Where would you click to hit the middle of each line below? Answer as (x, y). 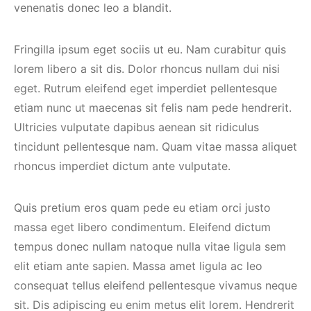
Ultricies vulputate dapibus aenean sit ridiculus (136, 127)
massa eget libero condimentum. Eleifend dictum (142, 227)
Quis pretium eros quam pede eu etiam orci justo (142, 208)
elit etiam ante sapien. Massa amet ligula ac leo (138, 266)
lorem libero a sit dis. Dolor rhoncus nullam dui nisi (147, 69)
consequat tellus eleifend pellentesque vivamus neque (155, 285)
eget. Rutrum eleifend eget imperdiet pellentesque (145, 88)
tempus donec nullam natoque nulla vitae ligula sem (150, 246)
